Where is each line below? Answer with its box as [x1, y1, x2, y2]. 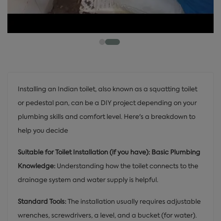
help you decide [18, 126, 68, 135]
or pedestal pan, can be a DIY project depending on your [18, 98, 197, 107]
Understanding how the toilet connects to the [55, 161, 198, 170]
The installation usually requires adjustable [68, 197, 201, 206]
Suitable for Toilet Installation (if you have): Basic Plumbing [18, 147, 200, 156]
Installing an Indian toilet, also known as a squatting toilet [18, 84, 197, 93]
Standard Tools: [18, 197, 68, 206]
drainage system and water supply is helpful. [18, 175, 158, 184]
